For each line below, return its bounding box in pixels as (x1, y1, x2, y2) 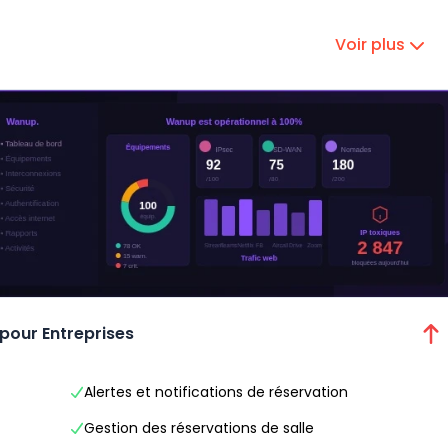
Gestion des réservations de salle (84, 418, 314, 438)
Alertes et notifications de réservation (84, 382, 348, 402)
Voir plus (335, 33, 405, 56)
